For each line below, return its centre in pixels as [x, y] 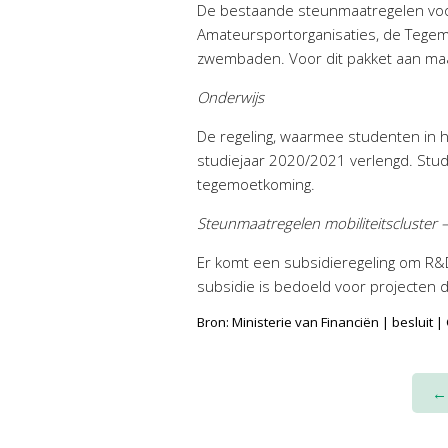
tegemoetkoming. [256, 183]
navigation [88, 426]
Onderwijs [230, 96]
